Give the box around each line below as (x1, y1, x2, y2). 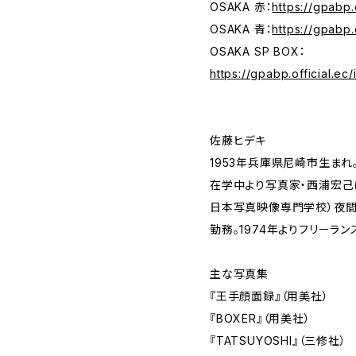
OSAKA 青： (210, 22, 273, 36)
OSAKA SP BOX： (210, 44, 306, 58)
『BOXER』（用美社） (210, 311, 311, 325)
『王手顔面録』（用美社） (210, 289, 329, 303)
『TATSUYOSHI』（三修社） (210, 334, 346, 347)
